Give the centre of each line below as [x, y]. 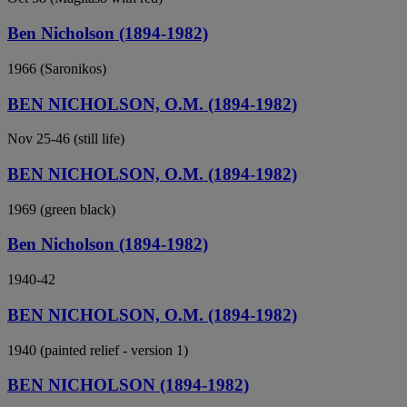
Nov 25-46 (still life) [66, 139]
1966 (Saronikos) [57, 68]
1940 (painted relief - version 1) [98, 350]
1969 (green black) [61, 209]
